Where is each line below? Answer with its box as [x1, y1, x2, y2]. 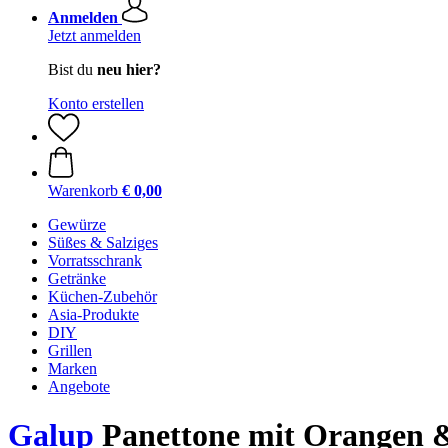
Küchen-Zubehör [48, 288, 157, 305]
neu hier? [97, 61, 161, 78]
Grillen [48, 342, 92, 359]
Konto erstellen [48, 95, 144, 112]
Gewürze [48, 216, 106, 233]
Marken [48, 360, 97, 377]
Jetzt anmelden [48, 27, 141, 44]
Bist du [48, 61, 97, 78]
